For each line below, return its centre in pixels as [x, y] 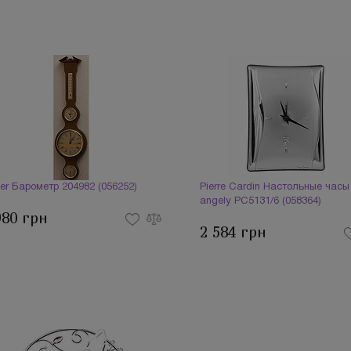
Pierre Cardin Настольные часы [274, 187]
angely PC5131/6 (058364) [260, 201]
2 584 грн [233, 232]
